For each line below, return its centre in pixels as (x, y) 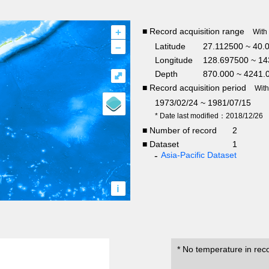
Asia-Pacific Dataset (198, 155)
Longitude (174, 60)
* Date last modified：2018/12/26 (209, 116)
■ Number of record (179, 130)
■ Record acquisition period (194, 87)
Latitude (170, 46)
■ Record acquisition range (193, 31)
